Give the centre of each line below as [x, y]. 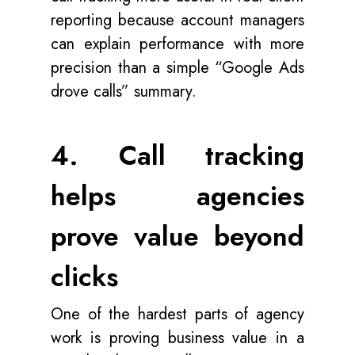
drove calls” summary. [124, 92]
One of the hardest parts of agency [177, 314]
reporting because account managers [177, 20]
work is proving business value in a [177, 338]
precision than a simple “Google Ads [177, 68]
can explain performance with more [177, 44]
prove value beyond [177, 237]
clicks [84, 277]
